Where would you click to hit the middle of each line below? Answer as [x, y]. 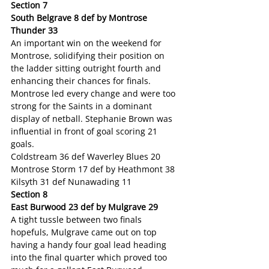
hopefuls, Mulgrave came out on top [85, 232]
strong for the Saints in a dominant [83, 106]
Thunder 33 [34, 30]
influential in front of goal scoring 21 [85, 131]
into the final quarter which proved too [90, 257]
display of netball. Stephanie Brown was [93, 119]
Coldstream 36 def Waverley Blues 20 [86, 156]
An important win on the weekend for [87, 43]
